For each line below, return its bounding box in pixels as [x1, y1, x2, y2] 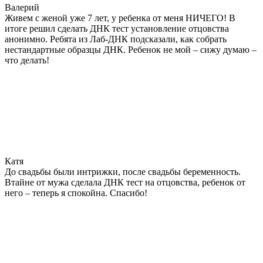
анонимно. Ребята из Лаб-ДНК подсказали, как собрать [5, 33, 227, 44]
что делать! [5, 55, 49, 65]
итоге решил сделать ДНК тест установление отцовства [5, 23, 229, 33]
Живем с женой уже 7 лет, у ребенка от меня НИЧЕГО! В [5, 12, 235, 23]
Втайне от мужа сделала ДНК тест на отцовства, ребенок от [5, 177, 245, 187]
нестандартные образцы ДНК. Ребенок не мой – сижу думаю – [5, 44, 257, 55]
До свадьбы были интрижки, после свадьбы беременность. [5, 166, 241, 177]
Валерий [5, 2, 39, 12]
